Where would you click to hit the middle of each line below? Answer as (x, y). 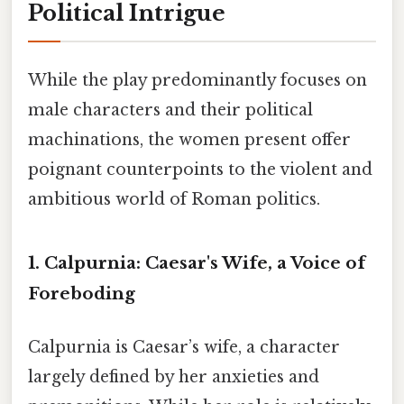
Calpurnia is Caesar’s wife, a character (184, 347)
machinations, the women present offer (189, 139)
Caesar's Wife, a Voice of (253, 262)
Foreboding (82, 293)
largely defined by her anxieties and (174, 376)
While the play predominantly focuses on (197, 80)
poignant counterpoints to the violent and (200, 169)
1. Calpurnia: (84, 262)
